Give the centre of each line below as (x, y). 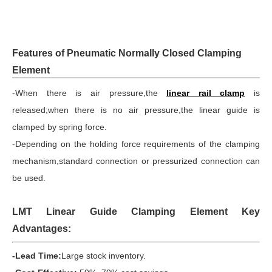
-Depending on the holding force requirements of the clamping (136, 144)
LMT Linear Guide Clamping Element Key (136, 212)
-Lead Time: (37, 256)
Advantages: (42, 229)
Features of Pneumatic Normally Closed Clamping (127, 53)
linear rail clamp (206, 93)
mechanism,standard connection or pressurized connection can (136, 161)
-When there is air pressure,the (90, 93)
